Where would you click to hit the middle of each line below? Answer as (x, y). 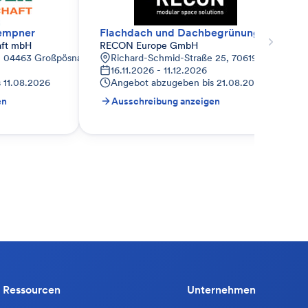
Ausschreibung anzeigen (166, 101)
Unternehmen (221, 289)
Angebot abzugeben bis (162, 82)
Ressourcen (32, 289)
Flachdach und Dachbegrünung (180, 32)
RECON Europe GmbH (149, 45)
